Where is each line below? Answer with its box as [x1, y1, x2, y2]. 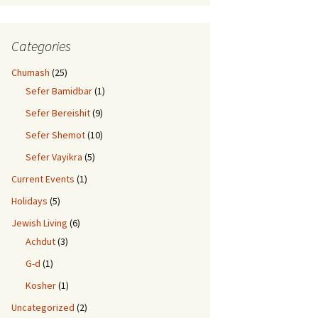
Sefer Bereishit [26, 106, 90, 119]
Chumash [11, 66, 50, 79]
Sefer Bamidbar [26, 84, 92, 97]
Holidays [11, 194, 48, 207]
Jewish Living [11, 216, 67, 229]
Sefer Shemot [26, 128, 85, 141]
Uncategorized [11, 301, 75, 314]
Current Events [11, 172, 75, 185]
